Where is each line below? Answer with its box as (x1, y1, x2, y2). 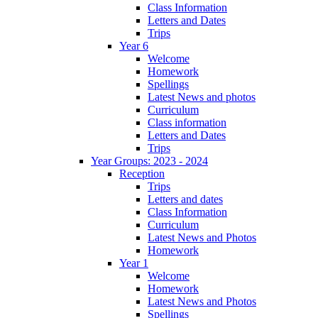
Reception (119, 167, 165, 180)
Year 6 (119, 39, 148, 52)
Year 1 (119, 256, 148, 269)
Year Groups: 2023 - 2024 (91, 154, 208, 167)
